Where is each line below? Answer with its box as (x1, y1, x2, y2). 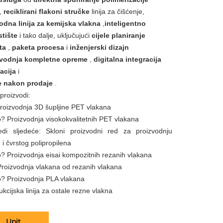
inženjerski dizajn (70, 43, 129, 51)
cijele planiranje (92, 31, 145, 39)
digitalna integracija (94, 55, 161, 63)
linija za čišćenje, (92, 7, 144, 15)
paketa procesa (12, 43, 66, 51)
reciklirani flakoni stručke (3, 7, 92, 15)
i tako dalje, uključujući (19, 31, 92, 39)
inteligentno (105, 19, 146, 27)
